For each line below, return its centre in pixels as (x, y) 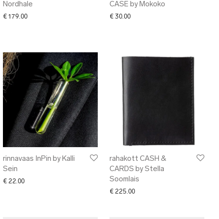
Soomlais (124, 180)
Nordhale (18, 5)
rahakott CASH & (138, 159)
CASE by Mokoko (137, 5)
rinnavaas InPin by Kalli (39, 159)
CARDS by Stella (137, 169)
